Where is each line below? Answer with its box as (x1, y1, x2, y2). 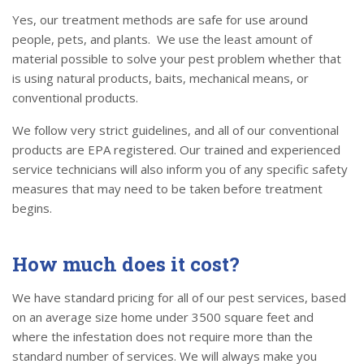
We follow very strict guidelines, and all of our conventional (12, 122, 339, 139)
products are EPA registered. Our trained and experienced (12, 141, 340, 158)
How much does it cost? (12, 251, 240, 278)
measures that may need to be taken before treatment (12, 180, 323, 197)
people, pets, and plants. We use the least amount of (12, 31, 312, 48)
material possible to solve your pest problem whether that (12, 50, 341, 67)
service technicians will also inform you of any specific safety (12, 161, 348, 178)
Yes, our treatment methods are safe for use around (12, 11, 308, 28)
